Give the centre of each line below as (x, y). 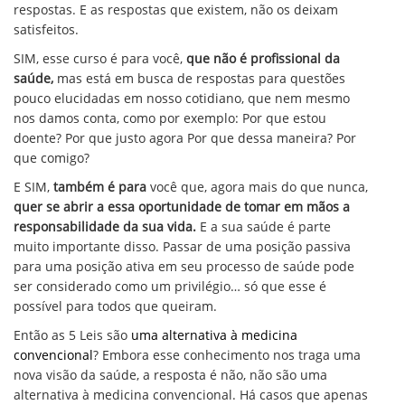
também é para (102, 187)
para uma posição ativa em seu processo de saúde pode (184, 266)
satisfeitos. (46, 29)
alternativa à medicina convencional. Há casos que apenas (191, 395)
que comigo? (52, 158)
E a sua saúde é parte (265, 226)
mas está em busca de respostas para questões (199, 78)
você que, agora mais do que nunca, (259, 187)
